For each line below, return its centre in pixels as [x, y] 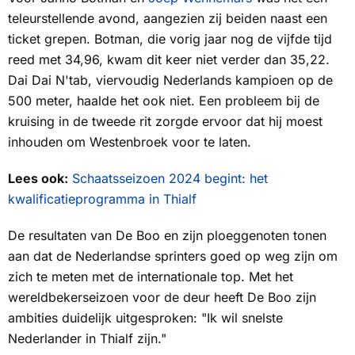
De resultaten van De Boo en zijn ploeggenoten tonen [167, 236]
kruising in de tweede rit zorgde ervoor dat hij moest [165, 122]
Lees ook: [38, 179]
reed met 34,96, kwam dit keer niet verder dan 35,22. [169, 60]
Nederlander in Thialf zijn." [87, 339]
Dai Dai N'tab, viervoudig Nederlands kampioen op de [170, 80]
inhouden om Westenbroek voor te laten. [130, 142]
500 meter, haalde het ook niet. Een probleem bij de [164, 101]
